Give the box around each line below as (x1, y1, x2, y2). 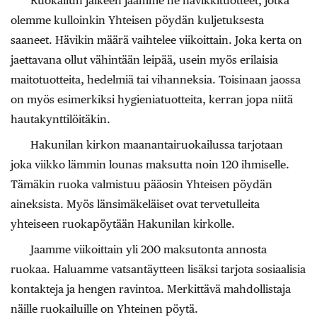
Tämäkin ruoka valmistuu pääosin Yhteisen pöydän (11, 178, 272, 192)
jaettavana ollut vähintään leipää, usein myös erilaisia (11, 53, 278, 67)
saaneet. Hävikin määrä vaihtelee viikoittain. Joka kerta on (11, 33, 302, 47)
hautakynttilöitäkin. (11, 113, 110, 127)
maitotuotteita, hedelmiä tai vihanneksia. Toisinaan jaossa (11, 73, 301, 87)
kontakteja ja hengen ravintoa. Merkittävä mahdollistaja (11, 282, 291, 296)
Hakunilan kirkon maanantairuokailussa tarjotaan (30, 138, 283, 152)
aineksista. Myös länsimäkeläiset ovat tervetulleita (11, 197, 260, 212)
